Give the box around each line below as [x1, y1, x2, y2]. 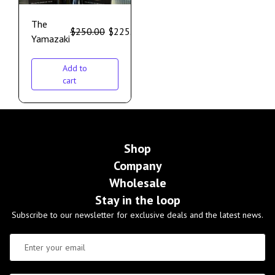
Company [113, 158, 162, 174]
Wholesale [109, 175, 166, 192]
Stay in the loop [95, 192, 180, 209]
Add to [63, 63, 87, 74]
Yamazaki [31, 33, 70, 45]
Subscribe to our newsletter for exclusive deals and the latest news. [12, 209, 263, 221]
